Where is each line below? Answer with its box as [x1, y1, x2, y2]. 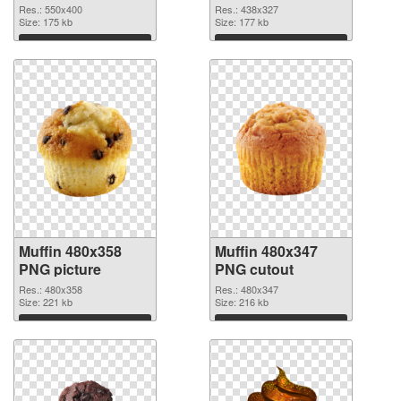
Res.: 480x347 [215, 282, 278, 297]
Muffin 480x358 [19, 241, 122, 262]
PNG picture [19, 259, 101, 280]
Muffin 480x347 [215, 241, 318, 262]
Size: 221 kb [19, 294, 73, 310]
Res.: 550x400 [19, 2, 82, 17]
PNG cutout [215, 259, 294, 280]
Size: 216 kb [215, 294, 269, 310]
